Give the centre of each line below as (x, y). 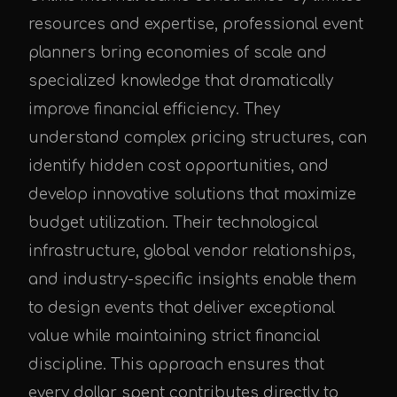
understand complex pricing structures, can (198, 137)
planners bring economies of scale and (178, 52)
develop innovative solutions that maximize (192, 194)
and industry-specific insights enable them (192, 279)
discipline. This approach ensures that (176, 364)
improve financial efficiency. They (154, 109)
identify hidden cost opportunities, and (179, 166)
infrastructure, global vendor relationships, (192, 251)
